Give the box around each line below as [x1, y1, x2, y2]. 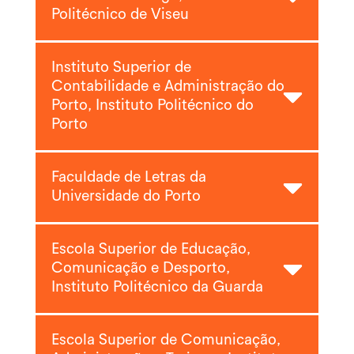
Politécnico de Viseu [51, 7, 189, 23]
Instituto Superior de [51, 60, 191, 76]
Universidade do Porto [51, 189, 201, 205]
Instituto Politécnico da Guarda [51, 280, 263, 296]
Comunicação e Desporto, [51, 261, 230, 277]
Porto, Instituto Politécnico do [51, 98, 254, 114]
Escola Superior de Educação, [51, 242, 250, 258]
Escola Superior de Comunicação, [51, 333, 281, 348]
